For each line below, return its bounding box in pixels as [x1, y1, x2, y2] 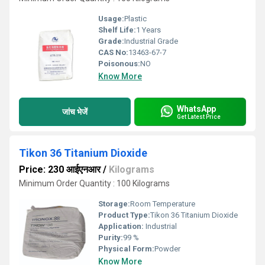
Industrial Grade [124, 37, 178, 46]
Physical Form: [98, 244, 154, 253]
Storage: [98, 199, 130, 208]
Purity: [98, 233, 123, 242]
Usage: [98, 14, 124, 23]
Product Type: [98, 211, 150, 219]
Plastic [124, 14, 147, 23]
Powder [154, 244, 180, 253]
